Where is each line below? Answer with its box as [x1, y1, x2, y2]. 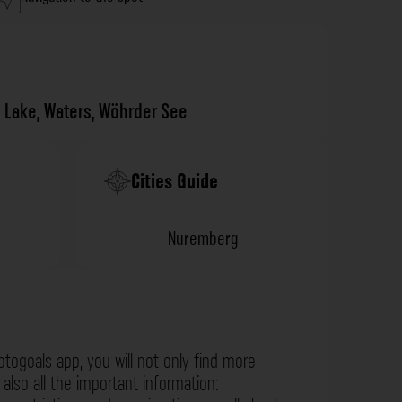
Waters [44, 98, 92, 126]
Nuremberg [168, 226, 238, 251]
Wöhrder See [99, 98, 188, 126]
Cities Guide [131, 168, 218, 196]
